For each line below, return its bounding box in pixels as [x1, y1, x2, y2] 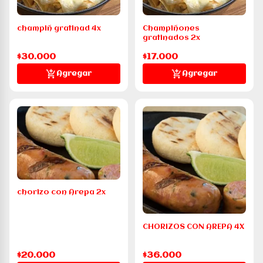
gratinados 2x [143, 33, 200, 42]
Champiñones [143, 24, 200, 32]
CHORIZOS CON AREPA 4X [143, 222, 244, 231]
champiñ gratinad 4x [17, 24, 101, 32]
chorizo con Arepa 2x [17, 188, 106, 196]
